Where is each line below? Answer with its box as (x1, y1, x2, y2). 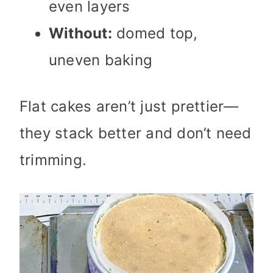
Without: (49, 24, 112, 43)
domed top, (112, 24, 198, 43)
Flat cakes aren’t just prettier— (19, 97, 239, 116)
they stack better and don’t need (19, 124, 252, 143)
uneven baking (49, 51, 153, 69)
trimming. (19, 151, 87, 169)
